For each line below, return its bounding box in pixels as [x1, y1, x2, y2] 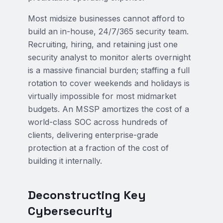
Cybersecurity [28, 203, 112, 219]
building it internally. [28, 156, 102, 166]
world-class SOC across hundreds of [28, 117, 168, 127]
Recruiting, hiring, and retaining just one [28, 39, 178, 49]
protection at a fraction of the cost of [28, 143, 169, 153]
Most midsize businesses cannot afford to [28, 13, 185, 23]
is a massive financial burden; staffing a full [28, 65, 190, 75]
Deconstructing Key [28, 187, 146, 203]
